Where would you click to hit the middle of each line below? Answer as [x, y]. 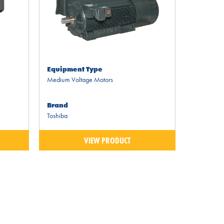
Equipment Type [75, 69]
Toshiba [57, 116]
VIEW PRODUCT [107, 140]
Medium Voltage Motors [80, 80]
